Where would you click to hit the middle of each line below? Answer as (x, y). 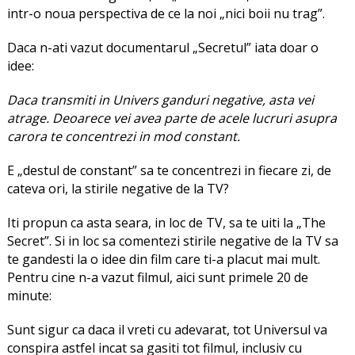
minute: (29, 296)
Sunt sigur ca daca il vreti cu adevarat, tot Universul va (167, 330)
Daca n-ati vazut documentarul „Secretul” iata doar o (162, 48)
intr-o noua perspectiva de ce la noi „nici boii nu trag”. (166, 13)
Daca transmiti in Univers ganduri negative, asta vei (160, 100)
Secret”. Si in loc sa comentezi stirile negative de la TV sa (172, 241)
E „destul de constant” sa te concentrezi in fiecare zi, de (169, 170)
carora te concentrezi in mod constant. (123, 136)
